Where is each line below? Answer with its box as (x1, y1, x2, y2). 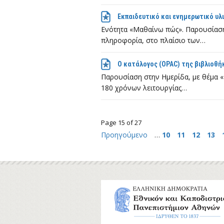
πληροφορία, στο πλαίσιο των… (101, 35, 205, 45)
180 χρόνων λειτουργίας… (101, 83, 187, 92)
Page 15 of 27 (101, 118, 141, 127)
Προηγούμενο (101, 130, 149, 139)
